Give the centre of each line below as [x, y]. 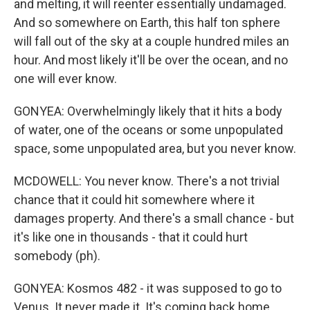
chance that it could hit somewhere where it [134, 200]
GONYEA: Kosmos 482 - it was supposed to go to [148, 288]
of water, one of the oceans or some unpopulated [148, 130]
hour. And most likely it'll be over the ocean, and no [151, 60]
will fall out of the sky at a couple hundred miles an [152, 41]
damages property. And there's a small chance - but [154, 218]
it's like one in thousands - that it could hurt [131, 237]
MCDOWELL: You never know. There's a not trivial [147, 181]
